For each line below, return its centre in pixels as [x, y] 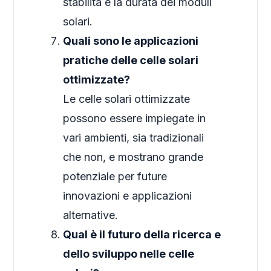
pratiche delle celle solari [131, 60]
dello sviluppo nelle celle [129, 254]
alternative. [91, 215]
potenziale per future [115, 177]
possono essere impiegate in [135, 119]
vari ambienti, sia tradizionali [134, 138]
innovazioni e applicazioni [128, 196]
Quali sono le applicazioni [131, 41]
